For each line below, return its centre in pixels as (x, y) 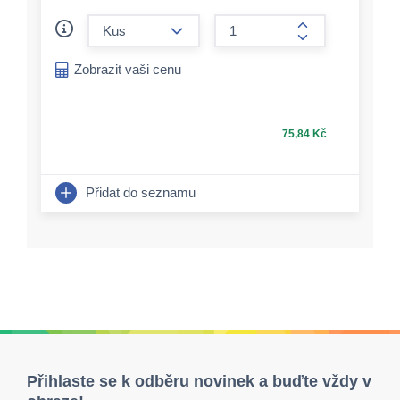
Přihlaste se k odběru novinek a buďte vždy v (199, 381)
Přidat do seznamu (141, 192)
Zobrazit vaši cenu (128, 69)
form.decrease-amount (237, 18)
